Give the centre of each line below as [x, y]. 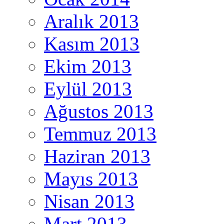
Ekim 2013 [88, 66]
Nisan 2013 [89, 201]
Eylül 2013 [88, 89]
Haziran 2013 [97, 156]
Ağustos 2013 [99, 111]
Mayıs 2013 [91, 179]
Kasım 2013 [92, 44]
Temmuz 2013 [100, 134]
